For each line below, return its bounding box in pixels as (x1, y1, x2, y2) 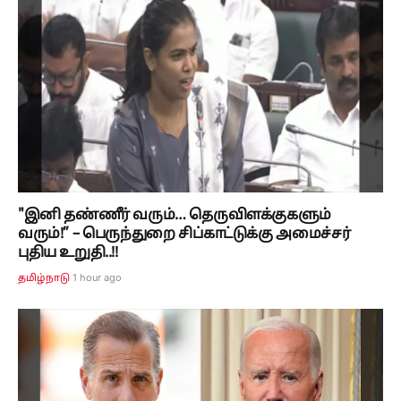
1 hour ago (73, 271, 123, 285)
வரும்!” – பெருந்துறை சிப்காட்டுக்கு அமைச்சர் (18, 226, 351, 244)
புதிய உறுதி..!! (18, 244, 118, 263)
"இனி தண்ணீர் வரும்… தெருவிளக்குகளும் (18, 207, 331, 226)
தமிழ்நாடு (18, 272, 71, 286)
